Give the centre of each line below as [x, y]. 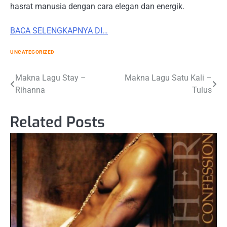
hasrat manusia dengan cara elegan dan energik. [97, 6]
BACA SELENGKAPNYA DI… [59, 30]
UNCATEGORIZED [32, 52]
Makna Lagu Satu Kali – [168, 78]
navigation [39, 99]
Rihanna [30, 90]
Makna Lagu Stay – [51, 78]
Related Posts [58, 123]
